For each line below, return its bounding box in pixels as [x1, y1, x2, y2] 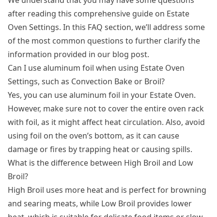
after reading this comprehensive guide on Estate [8, 8, 189, 19]
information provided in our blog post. [8, 48, 149, 60]
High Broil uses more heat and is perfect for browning [8, 184, 206, 195]
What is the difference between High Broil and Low [8, 157, 193, 168]
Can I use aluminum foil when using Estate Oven [8, 62, 185, 73]
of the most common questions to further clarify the [8, 35, 200, 46]
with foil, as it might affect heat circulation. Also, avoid [8, 116, 205, 127]
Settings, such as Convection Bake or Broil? [8, 76, 165, 87]
